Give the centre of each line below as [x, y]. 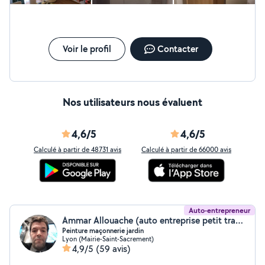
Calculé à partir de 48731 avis [77, 149]
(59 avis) [113, 249]
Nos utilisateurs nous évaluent [132, 102]
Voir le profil [87, 49]
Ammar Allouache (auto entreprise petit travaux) [239, 220]
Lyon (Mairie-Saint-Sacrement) [108, 239]
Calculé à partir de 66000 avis [186, 149]
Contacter [177, 49]
